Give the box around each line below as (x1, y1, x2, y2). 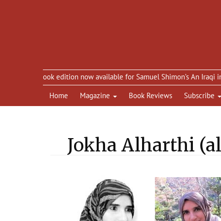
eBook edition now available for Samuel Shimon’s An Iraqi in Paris (14, 72, 219, 82)
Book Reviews (129, 91, 172, 101)
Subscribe (184, 91, 217, 101)
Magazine (80, 91, 112, 101)
